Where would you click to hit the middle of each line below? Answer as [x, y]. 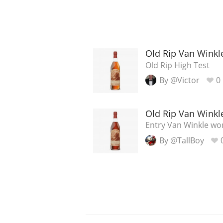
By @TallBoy [182, 140]
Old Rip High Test [177, 65]
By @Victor [179, 80]
